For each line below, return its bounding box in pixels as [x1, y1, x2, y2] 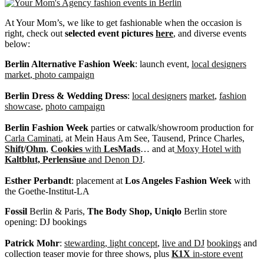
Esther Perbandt [5, 175, 71, 186]
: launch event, [135, 58, 192, 69]
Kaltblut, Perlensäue [5, 154, 86, 164]
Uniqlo [154, 206, 184, 216]
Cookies [51, 143, 82, 154]
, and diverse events [173, 28, 246, 38]
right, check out [5, 28, 65, 38]
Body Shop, [105, 206, 154, 216]
